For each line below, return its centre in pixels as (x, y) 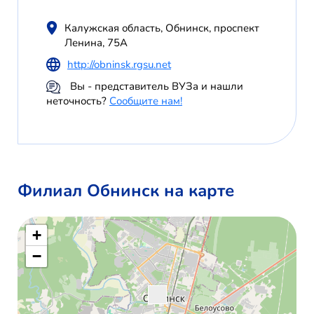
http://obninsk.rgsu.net (119, 65)
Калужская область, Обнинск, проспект (162, 28)
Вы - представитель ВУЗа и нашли (155, 87)
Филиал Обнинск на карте (126, 191)
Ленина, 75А (96, 43)
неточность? (78, 101)
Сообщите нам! (146, 101)
